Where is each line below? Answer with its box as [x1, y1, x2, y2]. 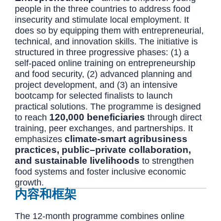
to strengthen [140, 156, 194, 166]
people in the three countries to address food [15, 4, 190, 14]
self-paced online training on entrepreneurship [15, 58, 195, 69]
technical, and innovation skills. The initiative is [15, 37, 198, 47]
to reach [15, 112, 49, 123]
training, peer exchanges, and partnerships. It [15, 123, 193, 134]
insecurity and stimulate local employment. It [15, 15, 189, 25]
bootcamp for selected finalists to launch [15, 91, 173, 101]
